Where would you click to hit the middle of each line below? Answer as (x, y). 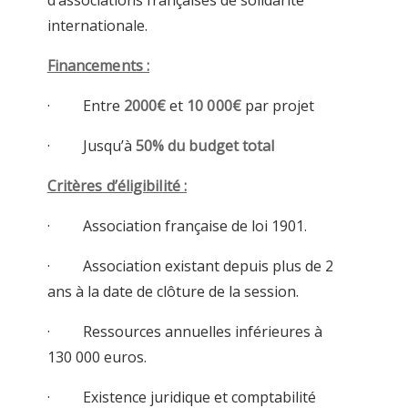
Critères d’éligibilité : (117, 186)
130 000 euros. (97, 357)
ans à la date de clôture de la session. (173, 292)
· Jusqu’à (91, 146)
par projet (277, 106)
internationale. (97, 26)
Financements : (98, 66)
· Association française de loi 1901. (177, 226)
